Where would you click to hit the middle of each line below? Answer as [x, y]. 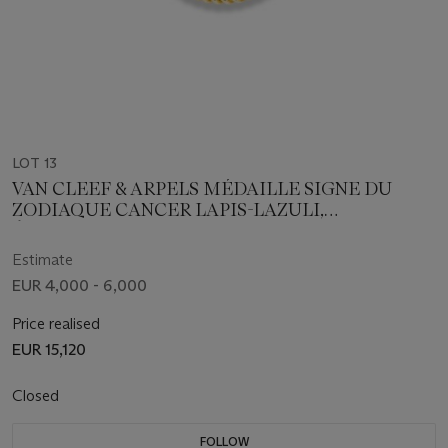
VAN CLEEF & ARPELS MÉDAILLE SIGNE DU [202, 188]
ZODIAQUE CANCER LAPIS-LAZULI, [168, 209]
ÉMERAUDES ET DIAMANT [130, 230]
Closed [37, 395]
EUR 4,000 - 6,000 [79, 285]
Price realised [56, 323]
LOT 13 [34, 162]
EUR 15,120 [49, 349]
